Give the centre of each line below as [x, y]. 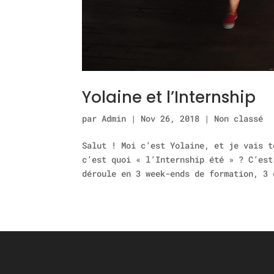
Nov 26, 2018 [170, 118]
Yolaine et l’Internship [169, 97]
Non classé [239, 118]
